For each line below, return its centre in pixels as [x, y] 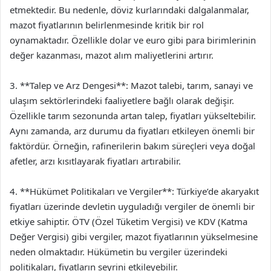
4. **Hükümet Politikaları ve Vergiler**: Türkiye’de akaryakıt [134, 191]
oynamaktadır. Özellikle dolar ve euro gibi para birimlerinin [133, 40]
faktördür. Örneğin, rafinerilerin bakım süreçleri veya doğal [132, 145]
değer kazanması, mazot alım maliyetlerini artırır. [112, 55]
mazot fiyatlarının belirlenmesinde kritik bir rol [107, 24]
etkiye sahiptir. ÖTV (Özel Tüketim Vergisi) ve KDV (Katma [129, 221]
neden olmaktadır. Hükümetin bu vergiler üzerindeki [119, 251]
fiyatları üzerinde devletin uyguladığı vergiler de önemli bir [132, 206]
